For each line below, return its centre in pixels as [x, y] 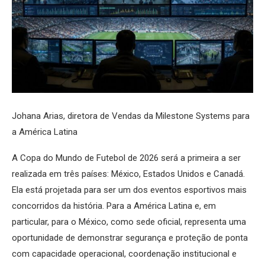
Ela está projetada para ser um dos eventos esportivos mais [129, 190]
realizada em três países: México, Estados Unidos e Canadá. [128, 174]
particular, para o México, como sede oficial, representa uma [129, 222]
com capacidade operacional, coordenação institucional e [124, 254]
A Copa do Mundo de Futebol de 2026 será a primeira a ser [126, 158]
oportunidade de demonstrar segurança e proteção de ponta [130, 238]
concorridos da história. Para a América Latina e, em [114, 206]
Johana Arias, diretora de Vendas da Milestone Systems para [131, 116]
